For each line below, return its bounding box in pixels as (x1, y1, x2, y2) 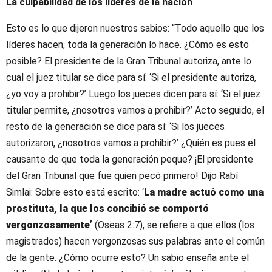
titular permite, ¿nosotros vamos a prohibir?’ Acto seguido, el (6, 104, 264, 117)
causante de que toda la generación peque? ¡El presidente (6, 154, 253, 166)
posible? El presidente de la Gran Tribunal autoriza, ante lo (6, 55, 251, 67)
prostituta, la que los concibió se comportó (6, 203, 209, 215)
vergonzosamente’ (6, 219, 92, 231)
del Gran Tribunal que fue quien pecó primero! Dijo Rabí (6, 170, 238, 182)
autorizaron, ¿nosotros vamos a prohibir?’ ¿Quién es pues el (6, 137, 256, 149)
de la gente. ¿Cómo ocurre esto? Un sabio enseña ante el (6, 252, 249, 264)
